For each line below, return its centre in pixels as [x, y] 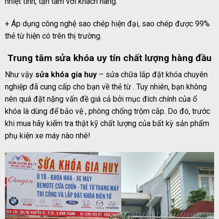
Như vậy [20, 75]
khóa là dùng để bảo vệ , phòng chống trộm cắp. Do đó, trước [108, 111]
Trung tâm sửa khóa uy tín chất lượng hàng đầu [109, 58]
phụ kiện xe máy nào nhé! [48, 136]
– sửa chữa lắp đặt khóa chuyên [152, 75]
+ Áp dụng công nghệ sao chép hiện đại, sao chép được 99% [107, 23]
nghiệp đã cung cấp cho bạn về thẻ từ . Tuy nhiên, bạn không [106, 87]
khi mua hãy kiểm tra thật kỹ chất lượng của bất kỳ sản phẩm [107, 124]
